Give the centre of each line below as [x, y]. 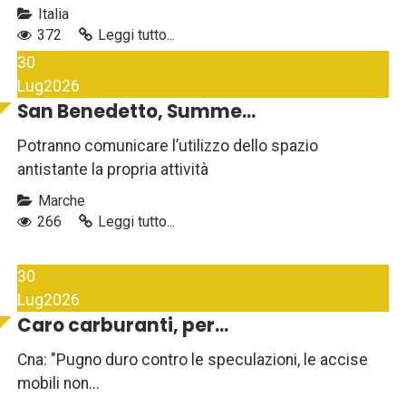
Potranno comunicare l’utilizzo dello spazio [168, 146]
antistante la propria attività [113, 170]
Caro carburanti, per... [123, 326]
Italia [52, 14]
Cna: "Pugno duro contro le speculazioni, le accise [193, 360]
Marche [60, 201]
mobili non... [58, 384]
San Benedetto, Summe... [136, 112]
